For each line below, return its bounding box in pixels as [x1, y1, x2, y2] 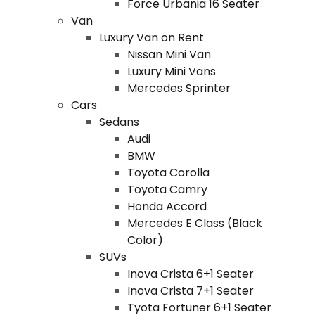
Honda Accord [127, 198, 207, 214]
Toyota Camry [127, 181, 207, 198]
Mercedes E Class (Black [127, 215, 262, 231]
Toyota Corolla [127, 165, 210, 181]
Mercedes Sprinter [127, 80, 231, 96]
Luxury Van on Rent [98, 30, 204, 46]
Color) [127, 232, 163, 248]
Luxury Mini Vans [127, 63, 216, 79]
